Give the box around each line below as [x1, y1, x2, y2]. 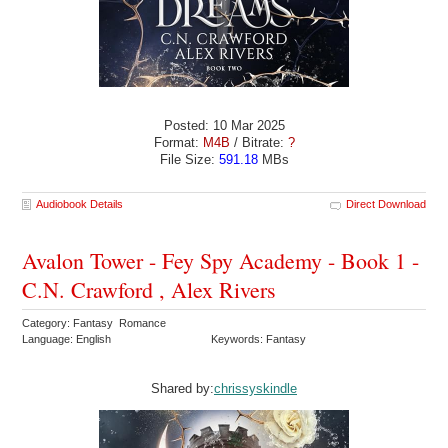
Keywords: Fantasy [211, 332, 310, 345]
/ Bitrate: [229, 135, 288, 151]
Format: [153, 135, 203, 151]
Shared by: [151, 380, 214, 396]
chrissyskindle [214, 380, 297, 396]
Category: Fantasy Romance [22, 316, 170, 329]
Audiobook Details [36, 197, 124, 210]
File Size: [159, 152, 219, 168]
